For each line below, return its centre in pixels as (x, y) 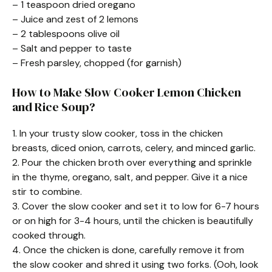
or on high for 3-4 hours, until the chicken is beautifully (133, 221)
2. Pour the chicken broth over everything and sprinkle (132, 162)
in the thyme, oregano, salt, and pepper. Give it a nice (130, 177)
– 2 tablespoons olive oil (66, 34)
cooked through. (49, 235)
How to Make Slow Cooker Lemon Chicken (127, 92)
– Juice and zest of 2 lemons (75, 19)
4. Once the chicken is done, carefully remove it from (128, 250)
